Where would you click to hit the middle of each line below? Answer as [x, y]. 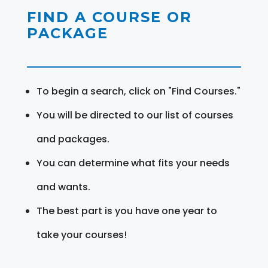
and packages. [73, 139]
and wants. [63, 187]
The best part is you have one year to [127, 211]
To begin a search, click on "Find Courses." [138, 91]
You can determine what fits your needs [133, 163]
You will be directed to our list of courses [135, 115]
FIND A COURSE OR [109, 17]
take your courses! [81, 234]
